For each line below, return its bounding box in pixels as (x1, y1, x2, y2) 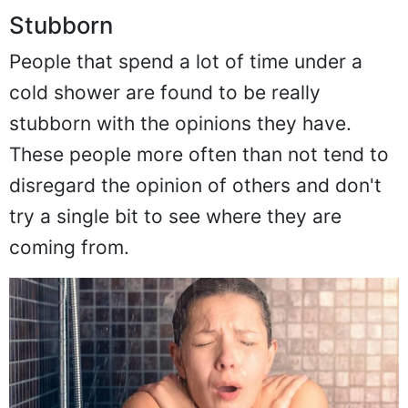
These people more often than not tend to (9, 143, 389, 167)
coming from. (9, 236, 129, 260)
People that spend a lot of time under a (9, 50, 362, 74)
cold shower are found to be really (9, 81, 321, 105)
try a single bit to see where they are (9, 205, 342, 229)
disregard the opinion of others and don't (9, 174, 382, 198)
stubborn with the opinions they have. (9, 112, 352, 136)
